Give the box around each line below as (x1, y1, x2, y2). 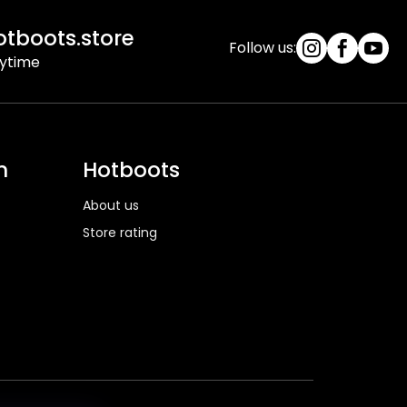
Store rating (82, 223, 157, 243)
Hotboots (82, 155, 180, 185)
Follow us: (229, 37, 296, 59)
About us (82, 196, 139, 215)
